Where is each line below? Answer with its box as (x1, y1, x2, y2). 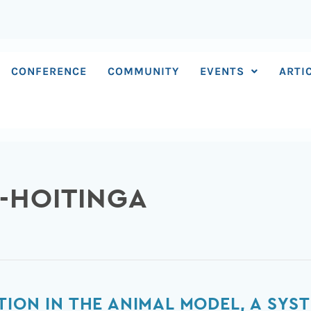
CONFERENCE (11, 65, 87, 78)
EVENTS (200, 65, 245, 78)
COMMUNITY (108, 65, 180, 78)
